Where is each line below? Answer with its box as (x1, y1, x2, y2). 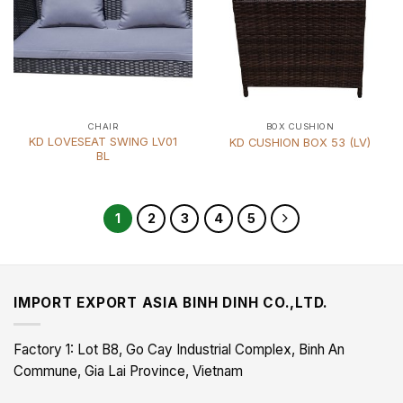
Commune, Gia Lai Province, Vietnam (13, 363, 243, 381)
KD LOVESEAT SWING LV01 (29, 134, 177, 148)
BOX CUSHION (265, 121, 335, 132)
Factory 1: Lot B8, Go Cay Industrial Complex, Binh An (13, 341, 345, 359)
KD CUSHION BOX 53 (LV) (229, 134, 371, 149)
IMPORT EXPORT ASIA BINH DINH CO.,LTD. (13, 293, 329, 311)
